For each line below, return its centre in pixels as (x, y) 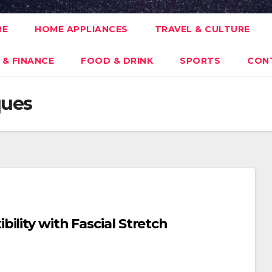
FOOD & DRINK (117, 61)
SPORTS (200, 61)
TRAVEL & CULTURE (202, 29)
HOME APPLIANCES (81, 29)
